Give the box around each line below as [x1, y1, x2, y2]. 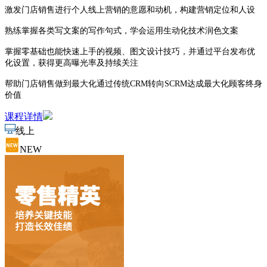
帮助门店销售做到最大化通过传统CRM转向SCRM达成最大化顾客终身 [5, 79, 262, 88]
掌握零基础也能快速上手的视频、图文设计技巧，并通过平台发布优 [5, 46, 255, 56]
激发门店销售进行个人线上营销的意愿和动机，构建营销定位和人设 [5, 5, 255, 14]
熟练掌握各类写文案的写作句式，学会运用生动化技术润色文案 [5, 26, 238, 35]
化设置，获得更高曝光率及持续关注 [5, 58, 138, 67]
